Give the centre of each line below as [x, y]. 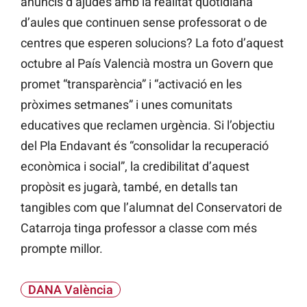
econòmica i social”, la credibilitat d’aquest [135, 167]
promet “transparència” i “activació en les [131, 84]
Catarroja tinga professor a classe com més [139, 228]
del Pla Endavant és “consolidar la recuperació [145, 146]
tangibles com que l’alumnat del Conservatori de [151, 208]
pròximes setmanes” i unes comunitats [126, 105]
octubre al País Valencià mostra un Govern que [147, 64]
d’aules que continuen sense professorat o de [144, 23]
